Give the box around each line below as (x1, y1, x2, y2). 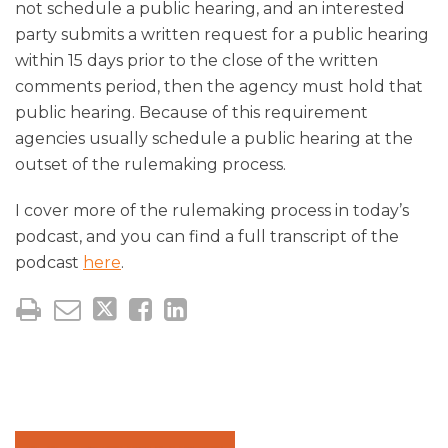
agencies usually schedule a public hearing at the (15, 128, 413, 148)
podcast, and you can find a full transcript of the (15, 226, 399, 246)
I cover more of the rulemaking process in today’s (15, 200, 409, 220)
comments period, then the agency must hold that (15, 76, 423, 96)
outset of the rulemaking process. (15, 154, 286, 174)
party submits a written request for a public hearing (15, 24, 429, 44)
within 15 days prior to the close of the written (15, 50, 378, 70)
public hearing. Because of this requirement (15, 102, 368, 122)
